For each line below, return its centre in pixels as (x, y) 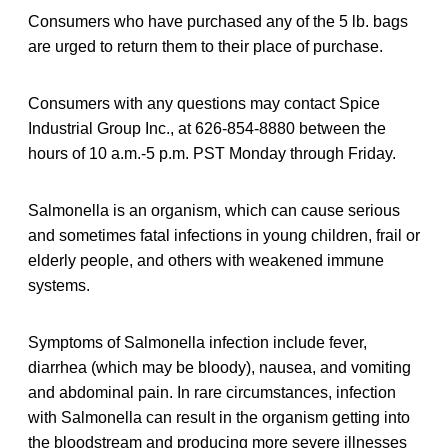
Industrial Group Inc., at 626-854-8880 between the (207, 128)
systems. (59, 285)
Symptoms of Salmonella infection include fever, (197, 342)
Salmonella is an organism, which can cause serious (214, 210)
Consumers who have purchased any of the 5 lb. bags (218, 21)
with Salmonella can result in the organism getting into (219, 417)
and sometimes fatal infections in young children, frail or (224, 235)
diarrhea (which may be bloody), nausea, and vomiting (219, 367)
